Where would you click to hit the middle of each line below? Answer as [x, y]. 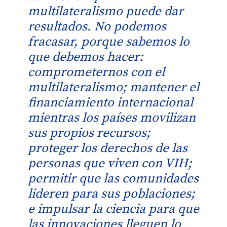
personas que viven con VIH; [110, 164]
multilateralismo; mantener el [113, 88]
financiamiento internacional [110, 103]
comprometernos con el [96, 72]
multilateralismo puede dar [106, 12]
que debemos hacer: [86, 57]
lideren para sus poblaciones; [111, 194]
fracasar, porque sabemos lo [109, 42]
